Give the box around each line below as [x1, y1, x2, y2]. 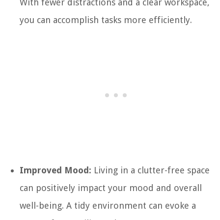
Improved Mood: [20, 165, 91, 175]
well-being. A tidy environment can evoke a [20, 200, 196, 211]
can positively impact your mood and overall [20, 182, 202, 193]
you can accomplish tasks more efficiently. [20, 14, 192, 25]
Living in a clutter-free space [91, 165, 210, 175]
